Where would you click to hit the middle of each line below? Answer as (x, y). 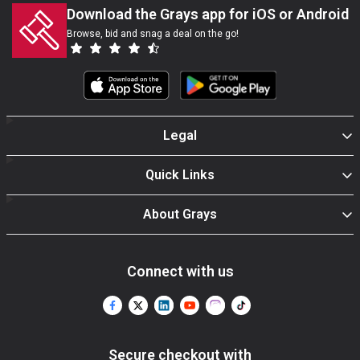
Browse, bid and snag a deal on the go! (152, 34)
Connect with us (180, 271)
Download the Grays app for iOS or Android (207, 14)
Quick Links (180, 174)
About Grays (180, 214)
